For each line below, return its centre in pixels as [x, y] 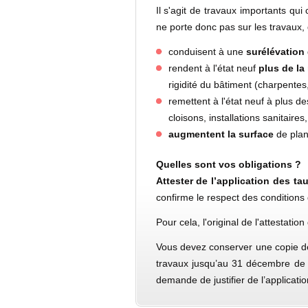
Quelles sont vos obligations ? [228, 164]
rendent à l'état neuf [213, 68]
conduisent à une [207, 52]
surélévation [275, 52]
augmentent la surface [221, 134]
